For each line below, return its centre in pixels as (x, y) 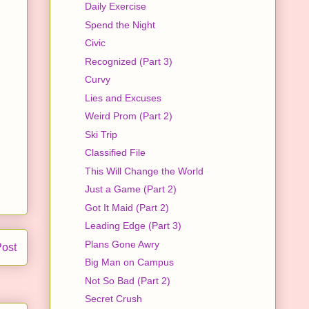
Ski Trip (101, 134)
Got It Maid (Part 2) (127, 207)
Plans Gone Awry (122, 244)
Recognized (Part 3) (128, 61)
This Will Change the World (144, 171)
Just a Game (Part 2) (130, 189)
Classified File (115, 153)
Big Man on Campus (129, 262)
